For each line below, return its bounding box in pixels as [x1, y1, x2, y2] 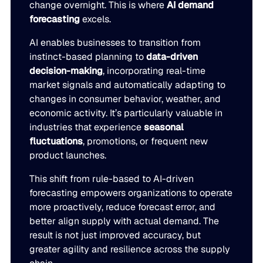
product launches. [29, 149, 107, 162]
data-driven [146, 50, 198, 63]
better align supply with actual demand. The [29, 215, 220, 228]
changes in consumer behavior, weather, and [29, 93, 221, 106]
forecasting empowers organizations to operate [29, 187, 233, 200]
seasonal [144, 121, 184, 134]
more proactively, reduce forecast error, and [29, 201, 216, 214]
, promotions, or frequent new [83, 135, 208, 148]
